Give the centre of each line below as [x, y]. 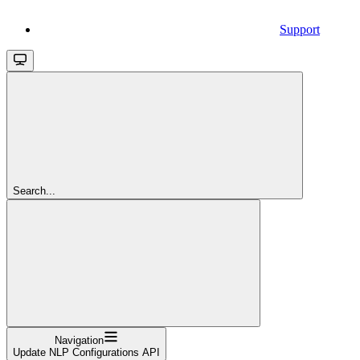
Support [300, 29]
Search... [34, 190]
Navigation [79, 340]
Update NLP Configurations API [86, 352]
